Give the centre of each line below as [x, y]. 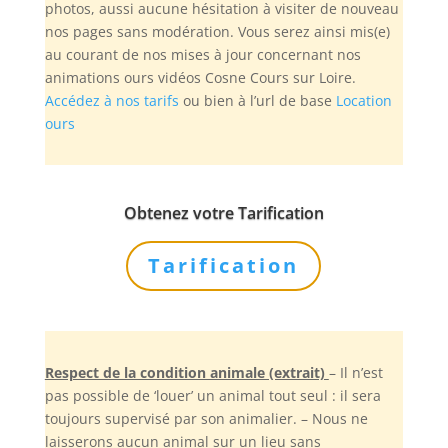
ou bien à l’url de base [257, 100]
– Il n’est [355, 372]
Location [363, 100]
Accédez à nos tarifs [111, 100]
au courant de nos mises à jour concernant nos [202, 54]
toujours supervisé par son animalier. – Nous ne [206, 418]
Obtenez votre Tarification [223, 212]
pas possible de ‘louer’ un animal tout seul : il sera [212, 395]
